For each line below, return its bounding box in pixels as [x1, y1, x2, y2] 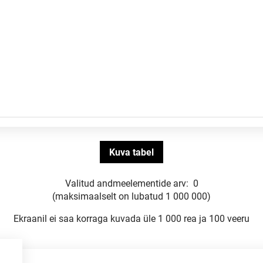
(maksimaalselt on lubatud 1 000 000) [52, 191, 211, 202]
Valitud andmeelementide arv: [65, 178, 188, 189]
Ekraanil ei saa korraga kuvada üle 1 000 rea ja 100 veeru [14, 213, 249, 224]
